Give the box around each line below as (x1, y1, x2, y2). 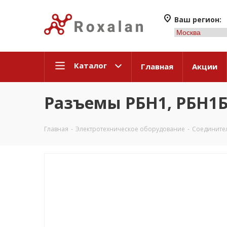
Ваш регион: (174, 15, 221, 24)
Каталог (74, 60, 107, 70)
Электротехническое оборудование (75, 125, 185, 133)
